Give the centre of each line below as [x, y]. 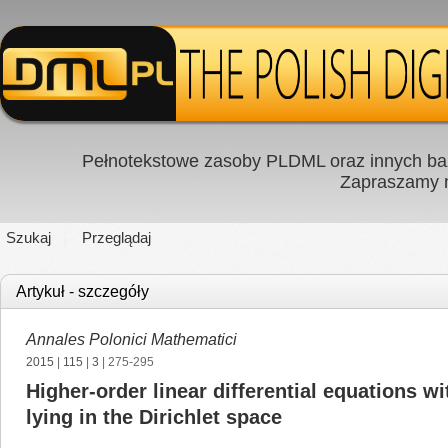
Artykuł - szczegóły [82, 291]
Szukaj [28, 237]
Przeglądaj [116, 237]
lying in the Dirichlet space [154, 417]
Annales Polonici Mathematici [131, 339]
